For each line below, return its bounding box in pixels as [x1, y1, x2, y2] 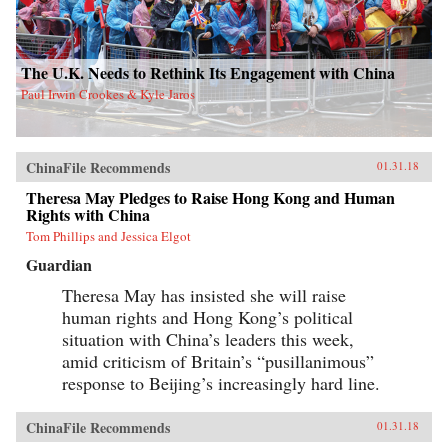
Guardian [26, 253, 92, 277]
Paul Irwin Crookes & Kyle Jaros [21, 85, 195, 104]
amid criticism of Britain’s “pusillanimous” [62, 349, 374, 374]
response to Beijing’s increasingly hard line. [62, 371, 380, 396]
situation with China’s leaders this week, [62, 327, 354, 352]
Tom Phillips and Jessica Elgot [26, 227, 191, 246]
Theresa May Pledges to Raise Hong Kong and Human [26, 186, 395, 210]
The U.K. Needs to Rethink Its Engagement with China [21, 61, 395, 85]
